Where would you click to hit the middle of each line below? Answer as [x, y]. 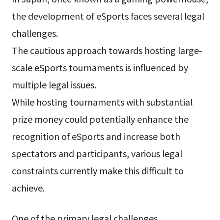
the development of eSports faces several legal [108, 16]
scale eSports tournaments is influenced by [100, 68]
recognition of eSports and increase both [96, 136]
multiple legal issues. [54, 85]
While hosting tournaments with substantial [102, 102]
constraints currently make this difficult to [97, 171]
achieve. [28, 188]
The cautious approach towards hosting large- [107, 50]
